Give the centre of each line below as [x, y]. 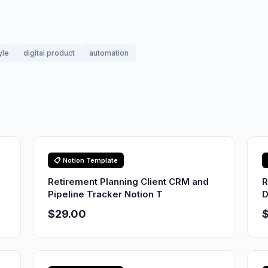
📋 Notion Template [86, 160]
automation [109, 53]
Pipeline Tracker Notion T [106, 194]
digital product [49, 53]
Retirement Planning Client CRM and [129, 182]
